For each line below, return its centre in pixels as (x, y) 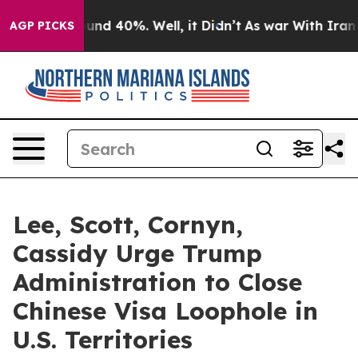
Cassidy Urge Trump (137, 253)
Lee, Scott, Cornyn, (128, 225)
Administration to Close (157, 282)
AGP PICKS (42, 26)
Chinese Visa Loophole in (165, 311)
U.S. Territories (103, 340)
